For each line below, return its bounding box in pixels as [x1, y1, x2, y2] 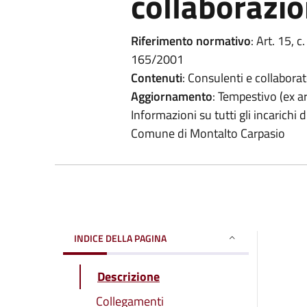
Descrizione [97, 267, 160, 286]
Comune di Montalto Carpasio [130, 123, 285, 143]
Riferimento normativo [130, 31, 251, 50]
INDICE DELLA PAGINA [74, 230, 167, 245]
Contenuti [130, 68, 182, 87]
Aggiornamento [130, 86, 212, 106]
